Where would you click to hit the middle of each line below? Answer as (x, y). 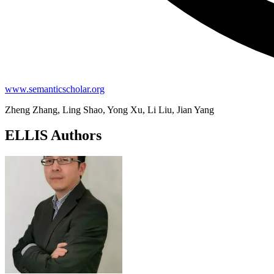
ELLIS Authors (53, 135)
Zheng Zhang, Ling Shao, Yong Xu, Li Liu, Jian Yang (109, 109)
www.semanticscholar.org (55, 89)
